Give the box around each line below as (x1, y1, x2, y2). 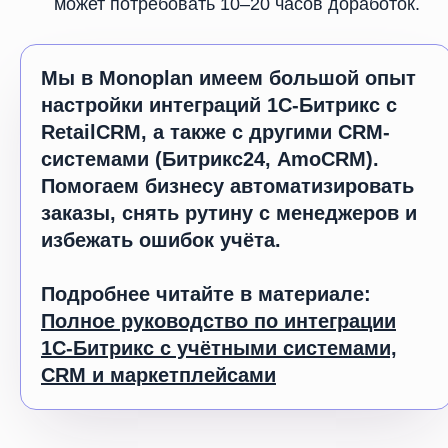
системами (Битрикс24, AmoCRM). (41, 148, 379, 170)
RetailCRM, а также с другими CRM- (41, 121, 390, 143)
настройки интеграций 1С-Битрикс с (41, 94, 397, 116)
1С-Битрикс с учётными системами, (41, 337, 397, 359)
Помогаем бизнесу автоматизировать (41, 175, 414, 197)
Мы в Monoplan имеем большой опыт (41, 67, 416, 89)
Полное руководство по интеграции (41, 310, 396, 332)
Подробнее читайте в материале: (41, 283, 371, 305)
